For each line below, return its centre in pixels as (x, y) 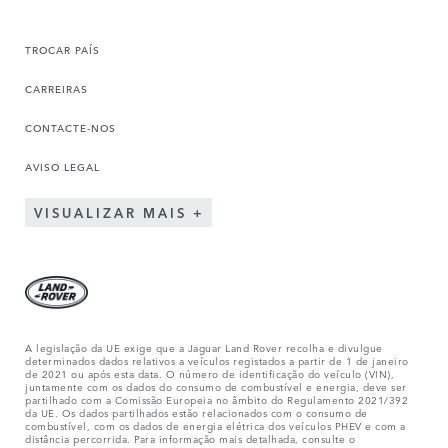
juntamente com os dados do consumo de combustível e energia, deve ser (216, 385)
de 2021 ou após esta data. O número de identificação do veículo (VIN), (209, 372)
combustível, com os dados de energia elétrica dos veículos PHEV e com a (215, 424)
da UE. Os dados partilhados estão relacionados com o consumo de (196, 411)
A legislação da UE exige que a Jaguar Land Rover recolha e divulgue (204, 346)
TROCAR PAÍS (62, 48)
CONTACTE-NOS (70, 126)
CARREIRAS (56, 87)
